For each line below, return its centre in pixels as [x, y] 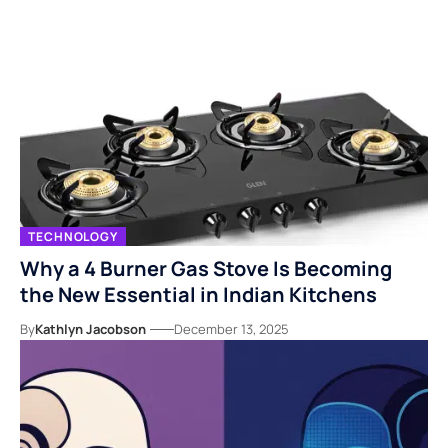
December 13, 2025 [231, 329]
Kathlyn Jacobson [90, 329]
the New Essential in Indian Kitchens [198, 295]
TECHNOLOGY [73, 236]
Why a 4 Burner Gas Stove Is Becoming [206, 269]
